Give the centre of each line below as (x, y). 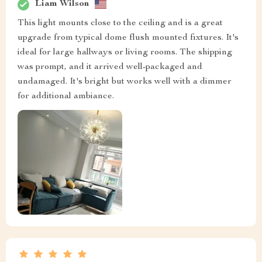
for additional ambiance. (66, 96)
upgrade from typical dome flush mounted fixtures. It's (128, 38)
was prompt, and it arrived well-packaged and (110, 67)
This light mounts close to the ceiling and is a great (120, 23)
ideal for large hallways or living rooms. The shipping (125, 52)
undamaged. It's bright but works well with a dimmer (125, 82)
